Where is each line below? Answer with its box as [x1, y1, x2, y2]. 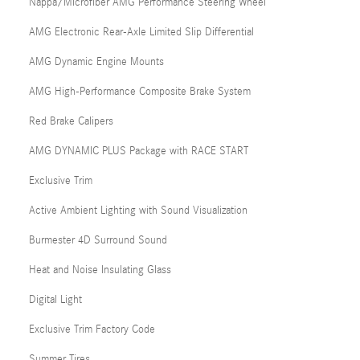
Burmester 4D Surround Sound [29, 233, 167, 247]
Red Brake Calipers [29, 114, 113, 128]
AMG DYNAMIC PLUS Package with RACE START [29, 144, 248, 157]
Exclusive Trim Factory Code [29, 322, 155, 336]
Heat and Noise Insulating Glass [29, 263, 171, 276]
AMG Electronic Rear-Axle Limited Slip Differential [29, 25, 254, 39]
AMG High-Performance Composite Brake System [29, 84, 251, 98]
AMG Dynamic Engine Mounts [29, 55, 164, 68]
